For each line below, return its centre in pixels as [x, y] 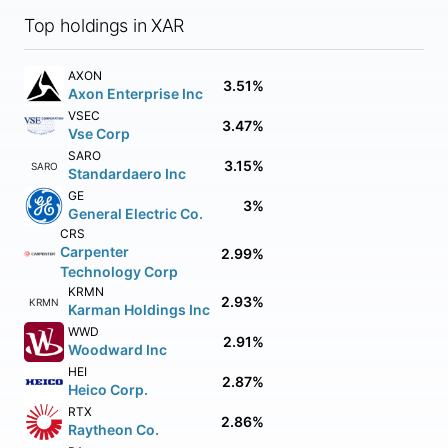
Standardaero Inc [127, 173]
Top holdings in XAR [104, 25]
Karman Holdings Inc [139, 309]
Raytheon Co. [113, 429]
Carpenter [95, 251]
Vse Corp [99, 133]
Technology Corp [119, 271]
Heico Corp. [108, 389]
